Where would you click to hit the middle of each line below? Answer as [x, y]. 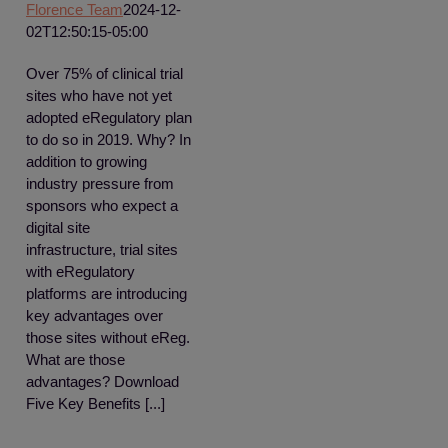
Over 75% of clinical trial [104, 73]
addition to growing [86, 161]
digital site [58, 227]
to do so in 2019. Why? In [108, 139]
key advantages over [94, 315]
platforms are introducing [106, 293]
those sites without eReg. [108, 337]
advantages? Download [102, 381]
